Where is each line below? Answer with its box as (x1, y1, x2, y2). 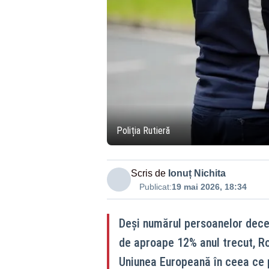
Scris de (130, 168, 166, 178)
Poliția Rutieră (116, 124, 170, 136)
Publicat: (139, 181, 172, 192)
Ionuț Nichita (168, 168, 226, 178)
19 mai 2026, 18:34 (171, 181, 247, 192)
